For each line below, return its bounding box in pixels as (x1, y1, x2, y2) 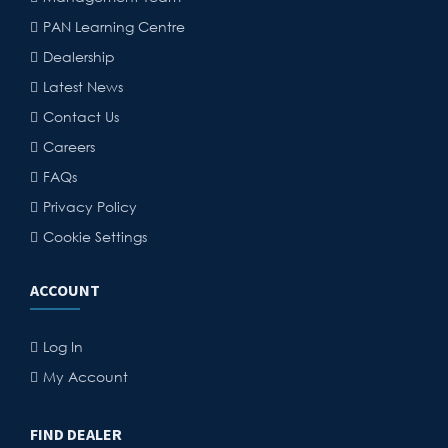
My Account (43, 367, 128, 386)
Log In (43, 337, 83, 356)
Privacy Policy (43, 197, 137, 216)
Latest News (43, 77, 123, 96)
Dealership (43, 47, 115, 66)
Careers (43, 137, 95, 156)
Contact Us (43, 107, 119, 126)
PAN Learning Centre (43, 17, 185, 36)
